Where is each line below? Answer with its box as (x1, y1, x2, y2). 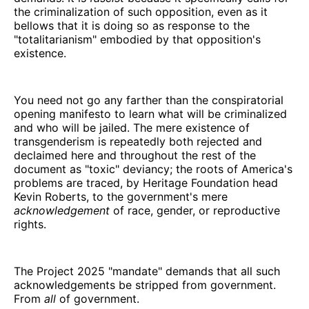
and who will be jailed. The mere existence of (14, 120, 250, 134)
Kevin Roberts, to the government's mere (14, 189, 228, 203)
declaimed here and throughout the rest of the (14, 148, 256, 162)
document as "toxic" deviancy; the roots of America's (14, 161, 292, 176)
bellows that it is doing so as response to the (14, 18, 250, 32)
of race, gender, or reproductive (110, 203, 280, 217)
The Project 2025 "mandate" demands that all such (14, 263, 280, 278)
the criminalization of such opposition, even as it (14, 4, 268, 19)
